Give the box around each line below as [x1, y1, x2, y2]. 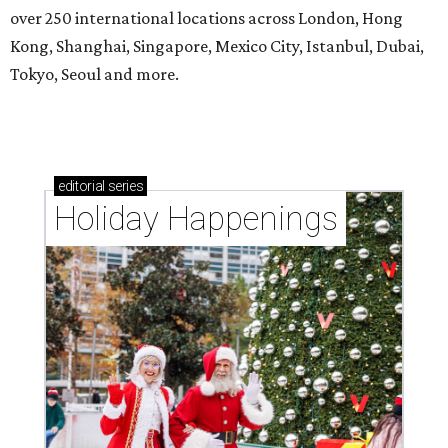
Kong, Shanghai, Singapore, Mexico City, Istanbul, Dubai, [10, 36, 424, 57]
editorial [58, 178, 105, 195]
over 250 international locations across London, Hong [10, 8, 403, 29]
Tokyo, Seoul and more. [10, 64, 179, 85]
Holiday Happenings [54, 199, 338, 239]
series [104, 178, 144, 195]
